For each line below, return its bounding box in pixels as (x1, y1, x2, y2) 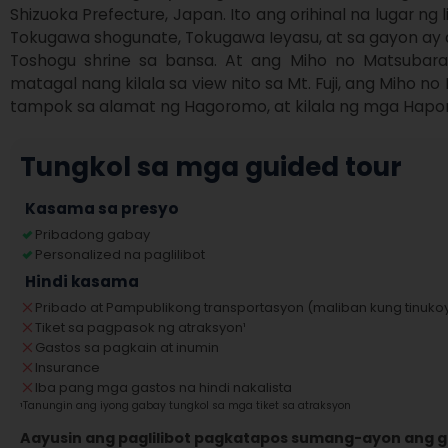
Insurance (35, 358, 100, 377)
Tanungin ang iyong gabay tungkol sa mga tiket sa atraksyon (23, 398, 351, 413)
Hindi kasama (25, 271, 139, 292)
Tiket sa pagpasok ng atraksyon (35, 318, 243, 337)
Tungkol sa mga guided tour (20, 149, 402, 185)
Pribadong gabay (35, 225, 150, 244)
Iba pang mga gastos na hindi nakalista (35, 378, 292, 397)
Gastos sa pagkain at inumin (35, 338, 219, 357)
